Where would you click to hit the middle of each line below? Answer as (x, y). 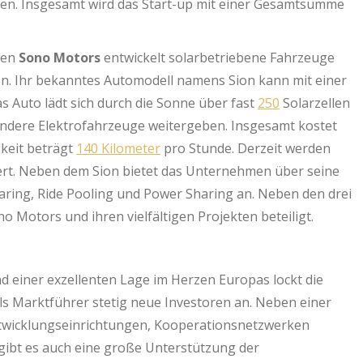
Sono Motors (60, 58)
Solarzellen (315, 103)
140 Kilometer (118, 148)
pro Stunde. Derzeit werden (246, 148)
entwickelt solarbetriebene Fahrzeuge (218, 58)
